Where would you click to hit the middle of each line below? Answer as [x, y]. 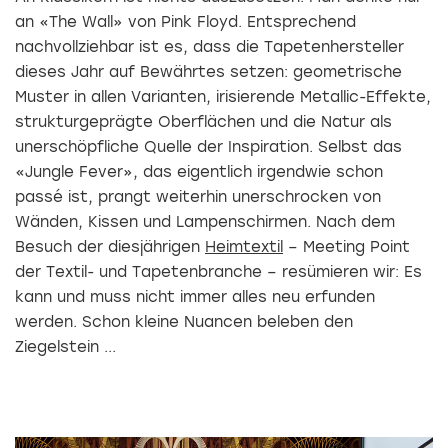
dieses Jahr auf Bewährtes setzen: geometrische [208, 72]
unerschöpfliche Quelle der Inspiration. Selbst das [208, 147]
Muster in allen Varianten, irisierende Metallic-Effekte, [223, 97]
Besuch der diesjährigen [110, 247]
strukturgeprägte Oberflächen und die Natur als [203, 122]
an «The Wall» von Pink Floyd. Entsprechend [185, 22]
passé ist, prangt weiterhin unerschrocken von [198, 197]
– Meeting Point [346, 247]
